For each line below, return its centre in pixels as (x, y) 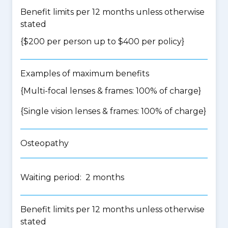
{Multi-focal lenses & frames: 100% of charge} (111, 91)
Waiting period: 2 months (72, 177)
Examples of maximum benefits (85, 74)
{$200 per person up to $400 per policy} (102, 41)
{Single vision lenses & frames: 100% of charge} (113, 111)
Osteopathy (45, 143)
